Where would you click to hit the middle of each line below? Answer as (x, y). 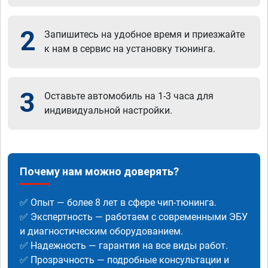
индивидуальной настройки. (108, 110)
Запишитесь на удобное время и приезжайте (144, 34)
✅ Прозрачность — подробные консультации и (124, 260)
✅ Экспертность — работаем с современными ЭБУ (134, 217)
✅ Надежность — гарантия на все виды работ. (124, 245)
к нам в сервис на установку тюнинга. (130, 48)
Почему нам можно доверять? (99, 171)
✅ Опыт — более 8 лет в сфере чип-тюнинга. (118, 202)
